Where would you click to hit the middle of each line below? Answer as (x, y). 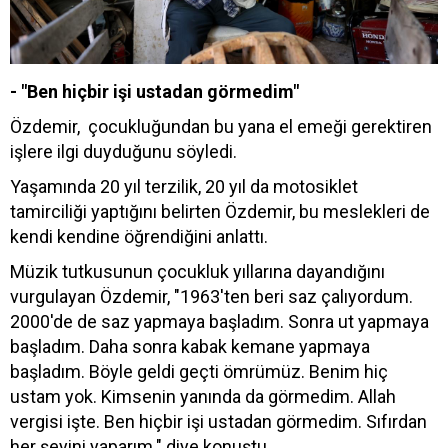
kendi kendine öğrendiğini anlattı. (139, 236)
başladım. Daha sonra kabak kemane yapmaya (190, 346)
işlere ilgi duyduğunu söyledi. (123, 151)
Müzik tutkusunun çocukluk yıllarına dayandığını (197, 271)
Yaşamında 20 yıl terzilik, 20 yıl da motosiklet (184, 186)
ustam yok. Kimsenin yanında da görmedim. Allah (203, 396)
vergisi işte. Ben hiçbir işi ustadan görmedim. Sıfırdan (218, 421)
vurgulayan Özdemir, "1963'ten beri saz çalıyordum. (211, 296)
